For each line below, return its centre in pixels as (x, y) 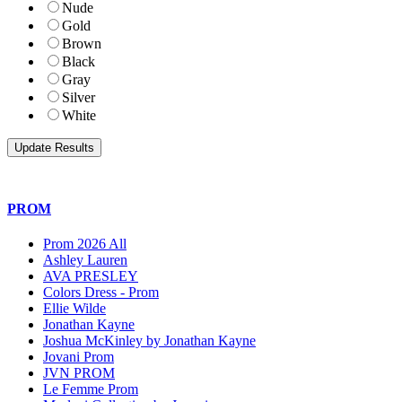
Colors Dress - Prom (101, 293)
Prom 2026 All (85, 244)
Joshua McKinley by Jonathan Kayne (149, 341)
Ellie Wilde (74, 309)
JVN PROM (79, 373)
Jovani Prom (79, 357)
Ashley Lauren (85, 260)
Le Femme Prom (91, 389)
